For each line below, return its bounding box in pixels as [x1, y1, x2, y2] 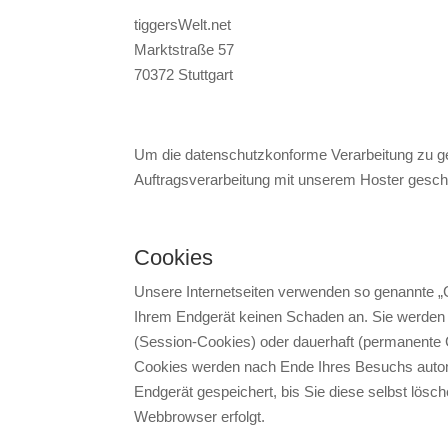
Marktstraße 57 [134, 40, 235, 58]
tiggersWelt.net [134, 15, 232, 33]
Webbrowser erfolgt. [134, 407, 266, 425]
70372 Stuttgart [134, 65, 234, 83]
